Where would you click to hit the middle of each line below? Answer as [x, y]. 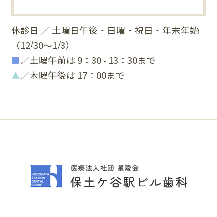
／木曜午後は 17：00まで [73, 75]
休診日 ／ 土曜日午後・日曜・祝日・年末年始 [105, 30]
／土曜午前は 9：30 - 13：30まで [88, 60]
